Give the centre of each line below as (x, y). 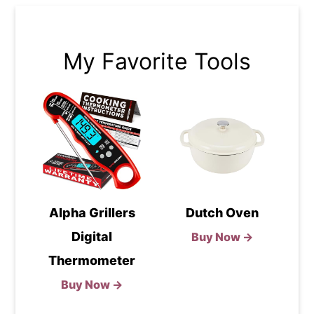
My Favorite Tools (157, 61)
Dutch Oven (222, 212)
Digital (92, 236)
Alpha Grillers (92, 212)
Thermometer (92, 260)
